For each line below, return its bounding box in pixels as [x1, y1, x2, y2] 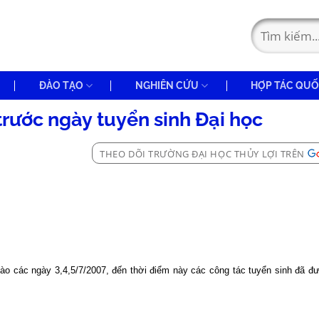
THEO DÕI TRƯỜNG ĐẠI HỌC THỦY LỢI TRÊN [100, 147, 305, 160]
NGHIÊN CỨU [135, 79, 199, 91]
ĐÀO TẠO [38, 79, 83, 91]
